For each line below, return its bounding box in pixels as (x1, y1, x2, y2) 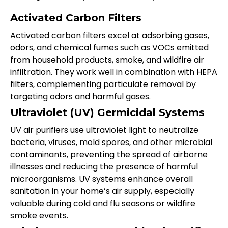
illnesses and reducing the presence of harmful (10, 161, 198, 173)
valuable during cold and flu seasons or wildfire (10, 197, 195, 210)
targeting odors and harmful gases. (10, 91, 151, 103)
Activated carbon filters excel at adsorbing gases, (10, 30, 209, 42)
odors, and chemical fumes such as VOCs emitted (10, 42, 209, 54)
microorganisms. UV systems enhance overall (10, 173, 193, 185)
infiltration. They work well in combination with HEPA (10, 66, 217, 78)
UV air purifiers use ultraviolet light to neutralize (10, 124, 198, 136)
